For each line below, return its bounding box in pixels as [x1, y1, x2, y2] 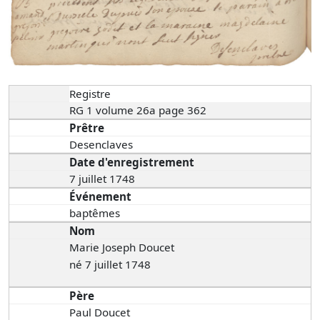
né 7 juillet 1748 [69, 256, 151, 271]
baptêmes [69, 205, 121, 220]
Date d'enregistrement [69, 154, 195, 169]
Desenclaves [69, 136, 136, 151]
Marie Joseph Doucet [69, 239, 175, 254]
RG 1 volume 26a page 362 [69, 102, 210, 117]
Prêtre [69, 120, 105, 135]
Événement [69, 189, 132, 204]
